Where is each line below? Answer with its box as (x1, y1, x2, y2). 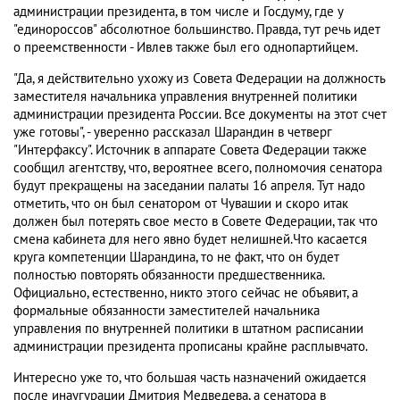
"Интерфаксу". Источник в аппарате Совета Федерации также (13, 142, 367, 159)
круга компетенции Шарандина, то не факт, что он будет (13, 249, 339, 266)
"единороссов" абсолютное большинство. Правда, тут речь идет (13, 21, 380, 38)
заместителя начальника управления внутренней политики (13, 88, 357, 105)
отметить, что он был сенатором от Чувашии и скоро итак (13, 196, 348, 212)
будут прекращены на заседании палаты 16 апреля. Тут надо (13, 178, 365, 195)
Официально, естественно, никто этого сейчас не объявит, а (13, 285, 358, 302)
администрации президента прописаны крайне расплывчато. (13, 338, 368, 355)
